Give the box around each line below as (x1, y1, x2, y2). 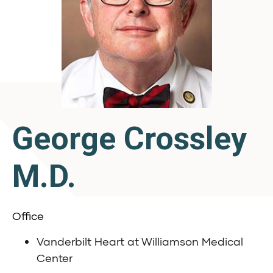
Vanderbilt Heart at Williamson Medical (37, 235, 243, 249)
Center (37, 251, 73, 265)
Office (12, 209, 44, 223)
